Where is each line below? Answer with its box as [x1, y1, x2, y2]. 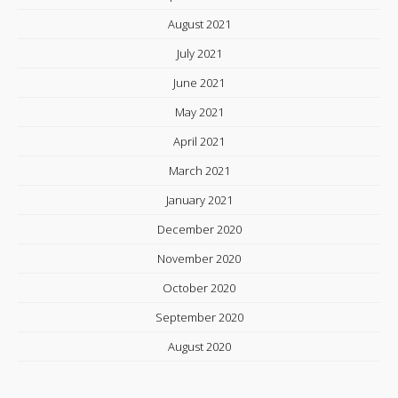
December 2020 [156, 221, 242, 237]
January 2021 [165, 192, 233, 208]
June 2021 [173, 75, 225, 91]
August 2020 [167, 338, 231, 354]
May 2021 [174, 104, 224, 120]
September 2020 [155, 309, 243, 325]
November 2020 [157, 251, 241, 267]
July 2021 [176, 45, 222, 61]
